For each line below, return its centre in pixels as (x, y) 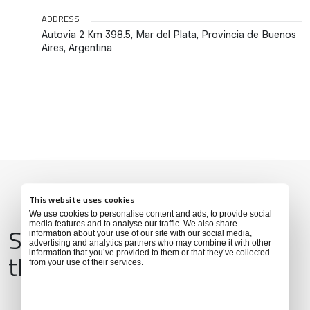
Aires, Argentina (77, 47)
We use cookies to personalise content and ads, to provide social (151, 213)
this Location (76, 266)
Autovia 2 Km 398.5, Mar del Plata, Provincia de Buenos (169, 34)
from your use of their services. (86, 262)
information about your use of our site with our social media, (140, 233)
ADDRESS (61, 18)
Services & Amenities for (137, 239)
